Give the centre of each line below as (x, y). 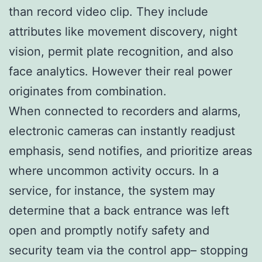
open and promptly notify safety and (109, 230)
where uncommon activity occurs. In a (114, 170)
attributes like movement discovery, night (123, 31)
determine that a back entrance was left (119, 210)
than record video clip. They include (108, 11)
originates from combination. (88, 91)
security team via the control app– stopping (128, 250)
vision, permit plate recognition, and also (121, 51)
